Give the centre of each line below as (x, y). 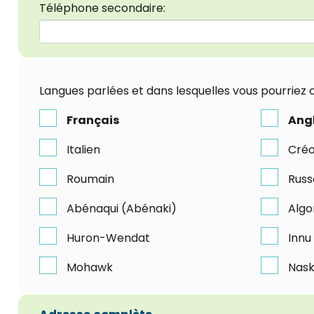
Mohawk (90, 267)
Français (93, 120)
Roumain (90, 179)
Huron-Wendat (108, 238)
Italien (83, 149)
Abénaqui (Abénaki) (122, 208)
